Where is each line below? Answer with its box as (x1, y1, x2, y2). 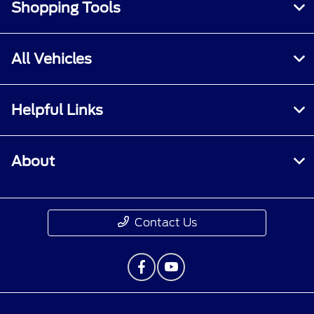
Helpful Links (11, 102, 103, 119)
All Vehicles (11, 50, 92, 68)
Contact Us (134, 216, 197, 230)
